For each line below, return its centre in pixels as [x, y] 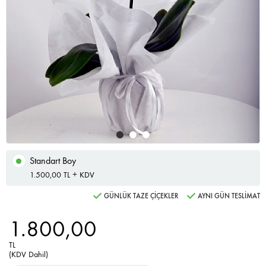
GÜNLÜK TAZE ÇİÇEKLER [141, 196]
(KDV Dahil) [28, 254]
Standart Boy [53, 161]
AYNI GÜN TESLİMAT [229, 196]
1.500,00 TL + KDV [62, 175]
